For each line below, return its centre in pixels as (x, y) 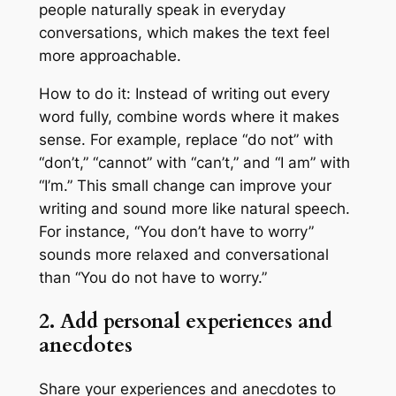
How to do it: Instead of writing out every (184, 94)
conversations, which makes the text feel (184, 33)
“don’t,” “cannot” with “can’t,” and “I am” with (194, 163)
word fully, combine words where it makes (189, 117)
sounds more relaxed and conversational (183, 255)
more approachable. (110, 56)
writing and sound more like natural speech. (194, 209)
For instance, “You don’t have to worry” (176, 232)
